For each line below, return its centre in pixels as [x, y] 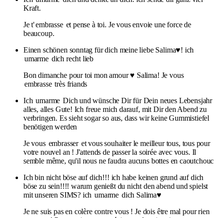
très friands [70, 84]
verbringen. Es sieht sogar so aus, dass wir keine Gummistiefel [117, 118]
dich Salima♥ [141, 195]
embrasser [64, 143]
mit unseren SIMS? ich [59, 195]
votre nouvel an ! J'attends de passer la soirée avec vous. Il [110, 152]
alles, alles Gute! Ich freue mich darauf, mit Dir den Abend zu [115, 109]
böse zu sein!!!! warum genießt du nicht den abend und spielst [116, 186]
